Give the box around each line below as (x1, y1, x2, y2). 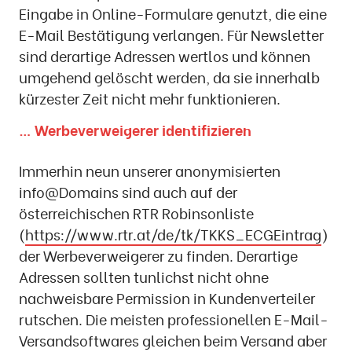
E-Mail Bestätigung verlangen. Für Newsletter (19, 24, 324, 46)
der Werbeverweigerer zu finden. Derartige (19, 244, 298, 266)
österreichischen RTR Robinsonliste (19, 202, 254, 224)
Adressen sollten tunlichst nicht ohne (19, 266, 269, 288)
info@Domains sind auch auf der (19, 181, 237, 203)
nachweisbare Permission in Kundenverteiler (19, 287, 315, 309)
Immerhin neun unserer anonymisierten (19, 159, 280, 181)
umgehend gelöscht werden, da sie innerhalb (19, 66, 320, 88)
